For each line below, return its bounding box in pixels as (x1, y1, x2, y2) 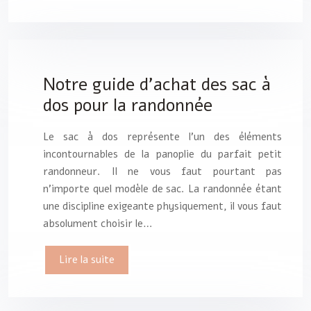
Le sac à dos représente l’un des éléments (43, 129, 282, 144)
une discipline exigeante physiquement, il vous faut (43, 199, 282, 213)
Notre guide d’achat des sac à (43, 73, 271, 97)
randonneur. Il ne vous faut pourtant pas (43, 164, 282, 178)
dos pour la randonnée (43, 94, 212, 118)
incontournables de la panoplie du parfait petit (43, 146, 282, 161)
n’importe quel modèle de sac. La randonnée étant (43, 181, 282, 196)
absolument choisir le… (43, 216, 153, 230)
